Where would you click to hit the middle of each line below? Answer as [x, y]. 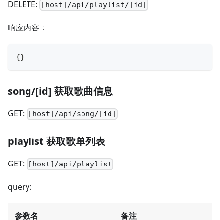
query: [20, 187]
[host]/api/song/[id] [72, 114]
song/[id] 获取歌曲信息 [60, 91]
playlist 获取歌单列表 [56, 141]
